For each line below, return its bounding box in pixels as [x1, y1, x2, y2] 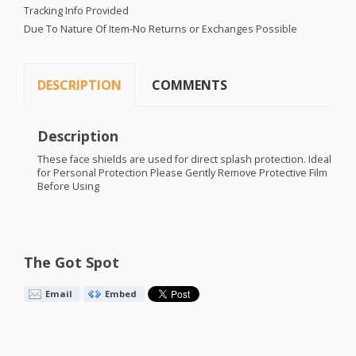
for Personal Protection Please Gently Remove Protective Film [37, 166, 327, 180]
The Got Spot [24, 253, 119, 273]
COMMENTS [152, 75, 228, 94]
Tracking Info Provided [24, 3, 129, 17]
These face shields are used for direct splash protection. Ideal [37, 153, 331, 166]
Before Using [37, 180, 99, 193]
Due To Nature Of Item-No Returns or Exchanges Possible [24, 21, 297, 36]
